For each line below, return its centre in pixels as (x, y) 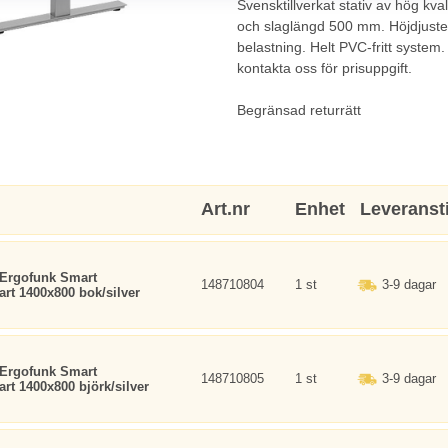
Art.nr (225, 209)
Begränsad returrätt (299, 110)
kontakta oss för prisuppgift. (324, 68)
